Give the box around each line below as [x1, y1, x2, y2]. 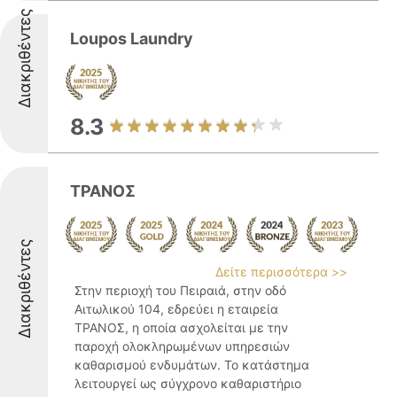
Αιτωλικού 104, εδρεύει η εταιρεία [74, 301, 278, 316]
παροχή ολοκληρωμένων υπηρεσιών [74, 339, 290, 354]
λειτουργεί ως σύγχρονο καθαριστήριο [74, 376, 301, 391]
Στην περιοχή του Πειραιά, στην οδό [74, 283, 286, 298]
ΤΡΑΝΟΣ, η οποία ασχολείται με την [74, 320, 288, 335]
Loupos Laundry [70, 29, 193, 48]
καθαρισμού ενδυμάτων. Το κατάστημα [74, 357, 309, 372]
